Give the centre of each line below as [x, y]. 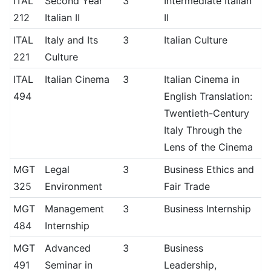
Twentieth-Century [206, 113]
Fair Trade [187, 186]
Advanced [67, 248]
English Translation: [208, 96]
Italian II [62, 18]
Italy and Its [71, 40]
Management [74, 209]
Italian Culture [195, 40]
